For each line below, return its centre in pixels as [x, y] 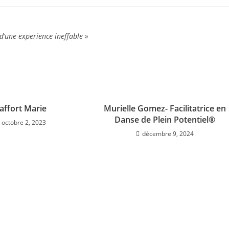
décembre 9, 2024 [168, 134]
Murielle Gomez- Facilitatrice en [165, 108]
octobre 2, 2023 [24, 122]
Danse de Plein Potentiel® [165, 120]
